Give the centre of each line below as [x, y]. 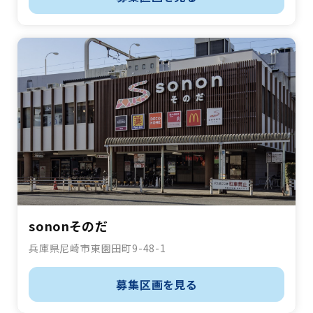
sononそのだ [68, 226]
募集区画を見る [156, 285]
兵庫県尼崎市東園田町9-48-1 [97, 248]
